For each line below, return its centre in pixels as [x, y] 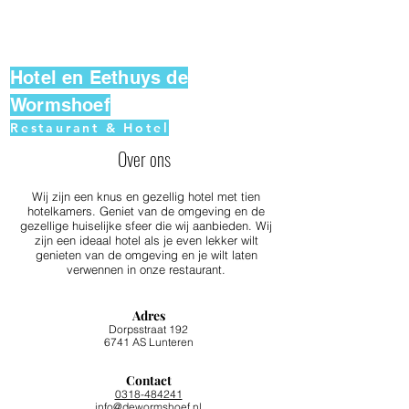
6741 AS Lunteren [148, 342]
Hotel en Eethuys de [99, 78]
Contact [148, 380]
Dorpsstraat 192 [148, 330]
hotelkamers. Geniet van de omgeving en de [146, 211]
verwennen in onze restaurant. [146, 269]
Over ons [146, 159]
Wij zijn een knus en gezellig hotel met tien [146, 196]
